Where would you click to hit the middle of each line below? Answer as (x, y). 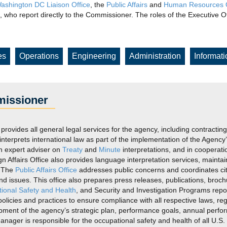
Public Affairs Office (46, 170)
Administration (155, 56)
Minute (110, 149)
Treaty (72, 149)
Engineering (94, 56)
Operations (39, 56)
